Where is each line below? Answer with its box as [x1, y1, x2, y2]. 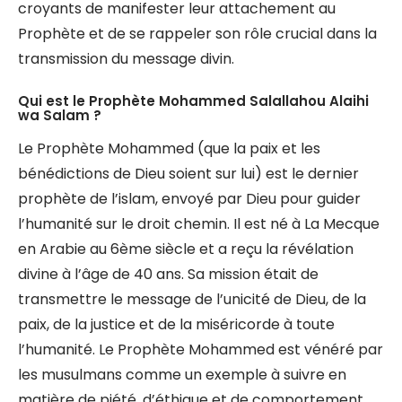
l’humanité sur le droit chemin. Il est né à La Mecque [18, 214, 380, 234]
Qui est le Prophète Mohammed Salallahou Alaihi [18, 92, 369, 110]
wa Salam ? [18, 106, 101, 125]
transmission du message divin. [18, 48, 234, 69]
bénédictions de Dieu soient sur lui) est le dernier [18, 163, 359, 184]
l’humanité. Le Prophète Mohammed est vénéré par [18, 339, 383, 360]
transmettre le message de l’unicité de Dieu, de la [18, 289, 366, 310]
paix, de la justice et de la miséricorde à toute [18, 314, 335, 335]
